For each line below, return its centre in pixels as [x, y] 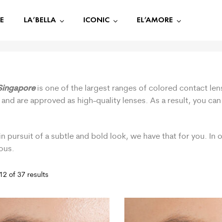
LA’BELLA [40, 19]
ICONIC [96, 19]
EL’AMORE [155, 19]
